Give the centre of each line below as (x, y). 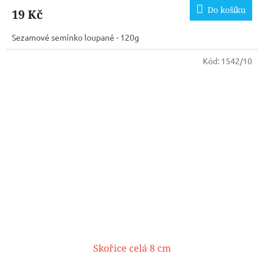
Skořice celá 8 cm (132, 248)
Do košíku (227, 9)
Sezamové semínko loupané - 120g (75, 37)
